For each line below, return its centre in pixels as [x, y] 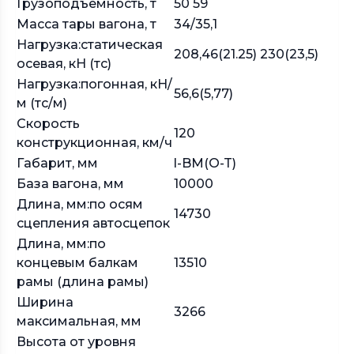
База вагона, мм [70, 184]
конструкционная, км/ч [94, 143]
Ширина [45, 302]
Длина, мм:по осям [80, 204]
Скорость [48, 124]
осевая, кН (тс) [64, 64]
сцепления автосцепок [93, 223]
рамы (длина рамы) [83, 282]
